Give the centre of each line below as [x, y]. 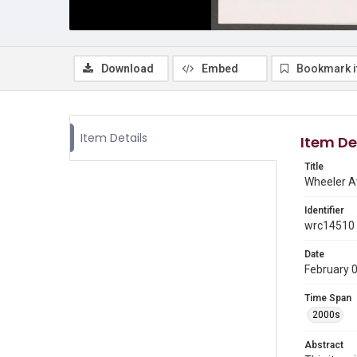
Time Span [328, 298]
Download [127, 69]
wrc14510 [330, 226]
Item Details [114, 138]
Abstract [324, 345]
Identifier [324, 210]
